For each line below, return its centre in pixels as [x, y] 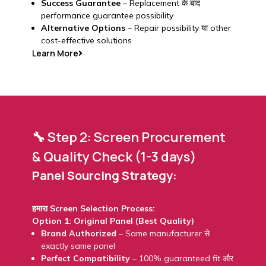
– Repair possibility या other [178, 28]
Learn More [55, 53]
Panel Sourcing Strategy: [104, 175]
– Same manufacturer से [163, 233]
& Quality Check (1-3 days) [114, 156]
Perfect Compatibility [85, 258]
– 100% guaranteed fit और [181, 258]
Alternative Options [83, 28]
